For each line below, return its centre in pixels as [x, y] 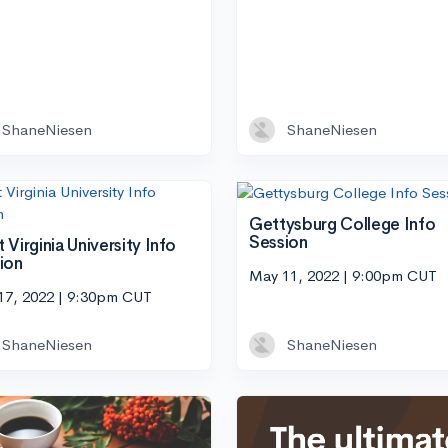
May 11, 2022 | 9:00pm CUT [343, 276]
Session [278, 242]
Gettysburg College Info [342, 224]
